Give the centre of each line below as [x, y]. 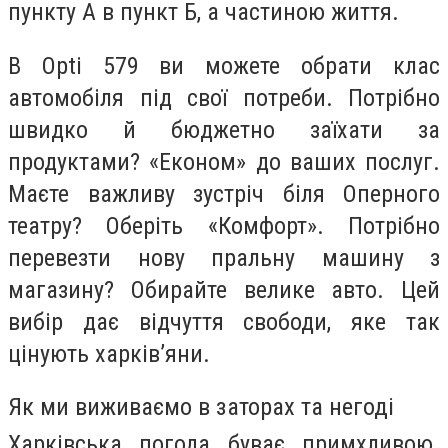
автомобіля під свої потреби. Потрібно [224, 97]
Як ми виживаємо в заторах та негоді [201, 406]
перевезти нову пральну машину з [224, 257]
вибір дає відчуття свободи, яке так [224, 321]
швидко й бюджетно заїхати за [224, 129]
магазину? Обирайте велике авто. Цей [224, 289]
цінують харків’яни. [109, 353]
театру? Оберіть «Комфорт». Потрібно [224, 225]
